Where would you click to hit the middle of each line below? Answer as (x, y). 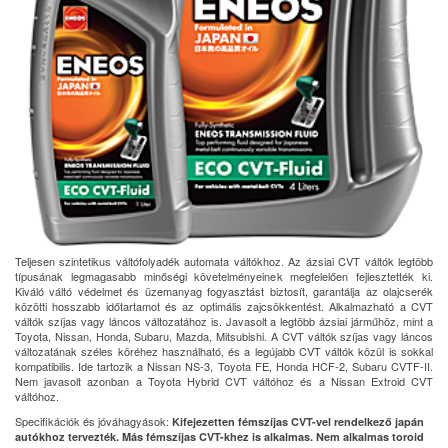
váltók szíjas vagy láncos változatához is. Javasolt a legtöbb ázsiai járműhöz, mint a (224, 320)
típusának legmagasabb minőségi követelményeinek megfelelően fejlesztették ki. (224, 275)
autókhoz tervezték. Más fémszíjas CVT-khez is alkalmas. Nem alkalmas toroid (219, 436)
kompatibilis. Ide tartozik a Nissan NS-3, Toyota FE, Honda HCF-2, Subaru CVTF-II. (224, 365)
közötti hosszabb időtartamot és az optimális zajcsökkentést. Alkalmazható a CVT (224, 305)
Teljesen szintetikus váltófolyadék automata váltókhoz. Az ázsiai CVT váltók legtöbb (224, 260)
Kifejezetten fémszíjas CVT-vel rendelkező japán (298, 421)
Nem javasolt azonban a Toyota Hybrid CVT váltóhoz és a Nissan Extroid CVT (224, 380)
